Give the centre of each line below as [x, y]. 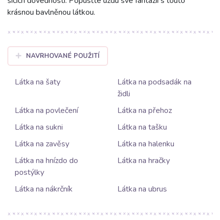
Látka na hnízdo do [46, 161]
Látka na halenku [146, 144]
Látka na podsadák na [154, 82]
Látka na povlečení [46, 111]
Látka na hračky [144, 161]
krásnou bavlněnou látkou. [51, 13]
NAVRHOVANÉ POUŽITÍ [63, 56]
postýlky [29, 173]
